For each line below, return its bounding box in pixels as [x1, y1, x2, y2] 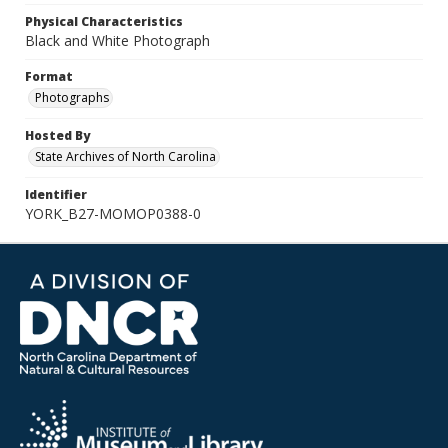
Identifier [25, 186, 87, 203]
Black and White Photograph [25, 31, 210, 50]
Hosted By [25, 127, 90, 144]
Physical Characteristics [25, 13, 183, 30]
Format [25, 68, 73, 85]
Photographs [35, 89, 109, 106]
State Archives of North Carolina [35, 148, 216, 165]
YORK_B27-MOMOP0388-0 [25, 204, 201, 223]
